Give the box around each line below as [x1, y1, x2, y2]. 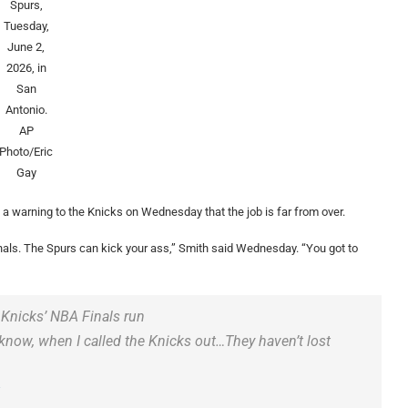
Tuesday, [3, 19, 49, 34]
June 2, [7, 40, 46, 55]
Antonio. [5, 103, 47, 117]
